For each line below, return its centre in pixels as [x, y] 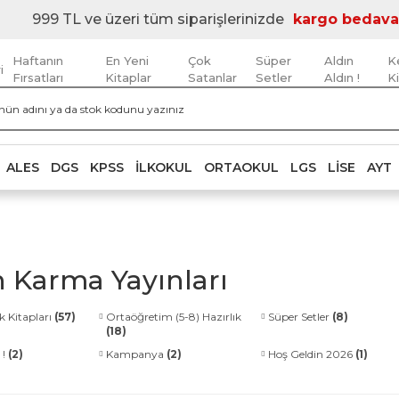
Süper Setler [300, 317]
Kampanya [136, 354]
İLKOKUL [164, 167]
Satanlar [212, 77]
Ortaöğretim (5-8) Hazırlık [174, 317]
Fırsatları [38, 77]
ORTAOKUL [241, 167]
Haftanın [38, 61]
